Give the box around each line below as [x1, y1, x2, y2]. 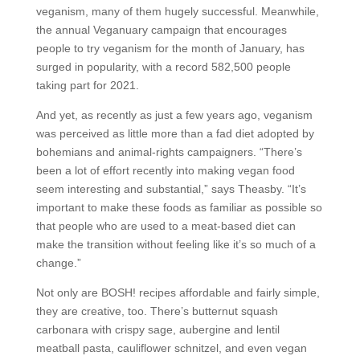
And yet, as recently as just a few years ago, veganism [35, 108, 313, 121]
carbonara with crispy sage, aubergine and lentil [35, 323, 280, 336]
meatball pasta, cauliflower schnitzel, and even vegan [35, 342, 307, 354]
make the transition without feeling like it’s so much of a [35, 238, 316, 251]
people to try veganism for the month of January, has [35, 42, 305, 55]
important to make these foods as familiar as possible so [35, 201, 322, 214]
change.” [35, 256, 81, 269]
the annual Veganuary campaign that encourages [35, 23, 287, 36]
